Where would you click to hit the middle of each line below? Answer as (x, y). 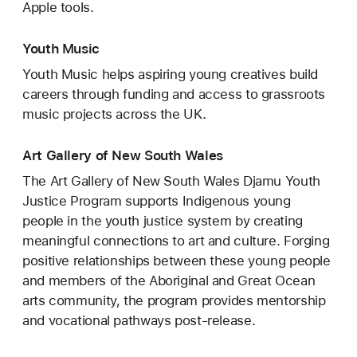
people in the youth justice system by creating (163, 221)
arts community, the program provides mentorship (174, 301)
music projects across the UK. (114, 114)
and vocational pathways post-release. (139, 321)
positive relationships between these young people (177, 261)
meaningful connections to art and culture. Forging (176, 241)
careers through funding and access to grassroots (174, 94)
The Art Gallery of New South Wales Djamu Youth (171, 181)
